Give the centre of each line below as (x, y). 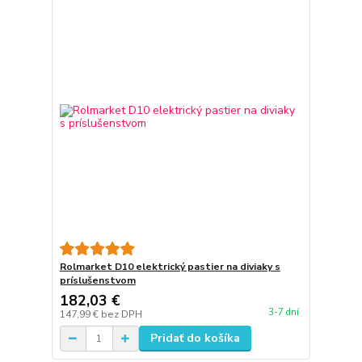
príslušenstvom (97, 280)
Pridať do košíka (195, 338)
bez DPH (121, 314)
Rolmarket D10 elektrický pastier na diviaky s (170, 267)
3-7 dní (283, 313)
